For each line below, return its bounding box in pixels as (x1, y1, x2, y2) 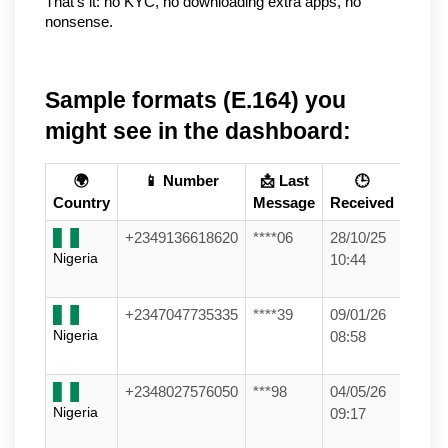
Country (53, 194, 110, 211)
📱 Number (144, 172, 219, 189)
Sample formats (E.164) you (45, 86, 346, 113)
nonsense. (45, 13, 113, 30)
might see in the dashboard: (45, 117, 351, 144)
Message (253, 194, 315, 211)
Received (330, 194, 394, 211)
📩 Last (259, 172, 309, 189)
